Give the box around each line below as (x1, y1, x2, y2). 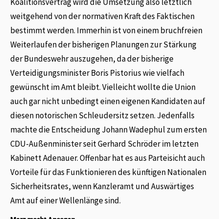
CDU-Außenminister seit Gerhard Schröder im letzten (10, 138, 199, 150)
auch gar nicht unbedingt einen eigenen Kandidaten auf (10, 96, 206, 107)
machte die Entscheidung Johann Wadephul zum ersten (10, 124, 207, 135)
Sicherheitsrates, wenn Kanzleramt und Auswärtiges (10, 181, 195, 192)
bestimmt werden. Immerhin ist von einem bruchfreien (10, 25, 203, 36)
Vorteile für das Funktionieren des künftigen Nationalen (10, 167, 207, 178)
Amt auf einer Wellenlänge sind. (10, 195, 121, 206)
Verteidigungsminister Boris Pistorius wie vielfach (10, 67, 185, 79)
